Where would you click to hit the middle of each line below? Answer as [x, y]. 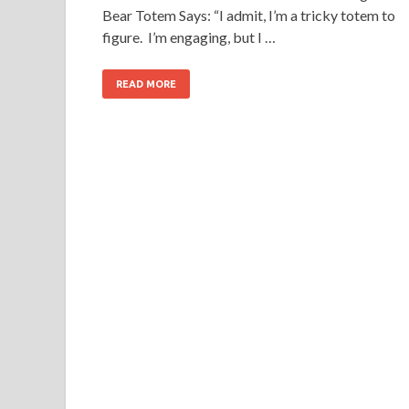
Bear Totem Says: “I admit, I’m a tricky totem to [249, 15]
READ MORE [146, 84]
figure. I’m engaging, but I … [189, 37]
